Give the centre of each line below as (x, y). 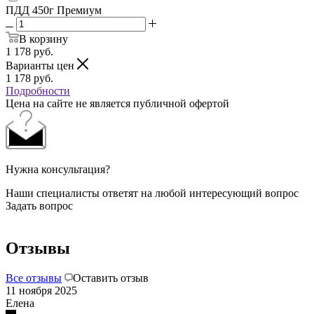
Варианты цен (41, 65)
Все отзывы (34, 278)
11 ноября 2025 (41, 290)
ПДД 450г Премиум (54, 10)
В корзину (43, 39)
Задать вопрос (39, 205)
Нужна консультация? (58, 169)
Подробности (38, 90)
